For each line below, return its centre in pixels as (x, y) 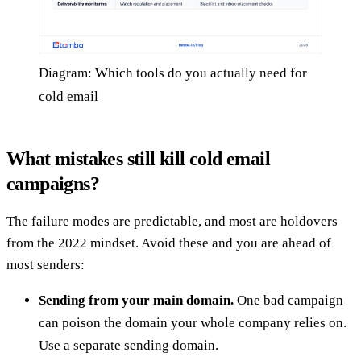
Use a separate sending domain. (129, 346)
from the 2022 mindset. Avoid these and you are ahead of (169, 243)
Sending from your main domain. (136, 301)
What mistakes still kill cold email (138, 159)
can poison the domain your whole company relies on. (193, 323)
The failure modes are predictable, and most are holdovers (172, 222)
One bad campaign (288, 301)
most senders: (46, 265)
